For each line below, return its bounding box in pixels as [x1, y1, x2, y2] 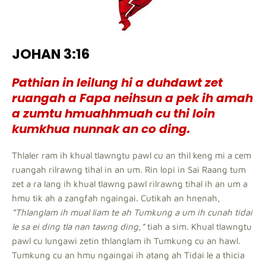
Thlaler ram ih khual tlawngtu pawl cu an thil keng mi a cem [12, 150, 251, 161]
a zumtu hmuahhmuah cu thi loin [12, 105, 215, 122]
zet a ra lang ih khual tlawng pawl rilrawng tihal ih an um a [12, 179, 248, 189]
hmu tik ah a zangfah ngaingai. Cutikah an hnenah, [12, 193, 220, 204]
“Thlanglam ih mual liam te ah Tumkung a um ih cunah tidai [12, 207, 252, 218]
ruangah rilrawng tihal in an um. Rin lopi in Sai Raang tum [12, 164, 246, 175]
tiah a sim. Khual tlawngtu [147, 221, 252, 232]
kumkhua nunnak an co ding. [12, 121, 191, 138]
